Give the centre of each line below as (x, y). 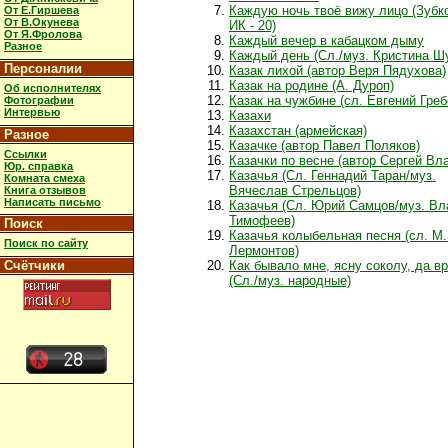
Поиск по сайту (46, 243)
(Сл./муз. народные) (290, 281)
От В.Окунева (41, 22)
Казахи (250, 116)
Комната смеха (44, 177)
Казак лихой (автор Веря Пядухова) (337, 71)
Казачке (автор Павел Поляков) (324, 146)
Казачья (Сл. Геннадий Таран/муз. (332, 176)
